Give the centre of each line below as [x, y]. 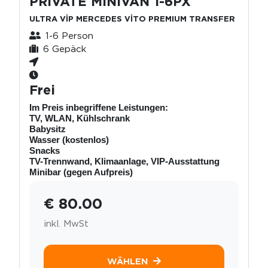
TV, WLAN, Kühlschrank [80, 118]
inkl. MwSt [66, 223]
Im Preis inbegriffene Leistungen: [99, 107]
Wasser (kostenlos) [69, 139]
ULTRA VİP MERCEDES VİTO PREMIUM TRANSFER [132, 19]
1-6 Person [69, 35]
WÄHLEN [128, 261]
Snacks [45, 150]
